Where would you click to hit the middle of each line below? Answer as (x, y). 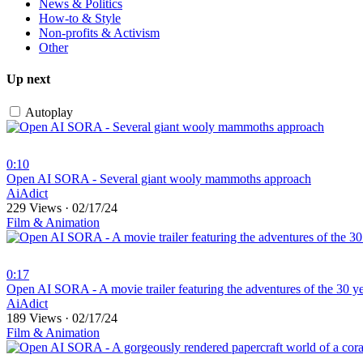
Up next (28, 79)
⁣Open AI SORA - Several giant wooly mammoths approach (159, 179)
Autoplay (49, 113)
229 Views (36, 208)
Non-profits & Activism (99, 32)
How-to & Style (80, 18)
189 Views (36, 318)
